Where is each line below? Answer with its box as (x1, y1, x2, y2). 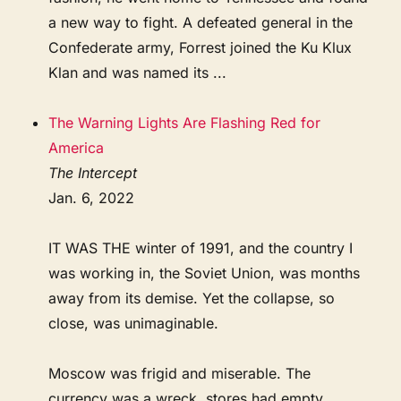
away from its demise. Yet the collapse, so (48, 288, 336, 307)
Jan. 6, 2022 (48, 188, 135, 207)
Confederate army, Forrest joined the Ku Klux (48, 38, 353, 56)
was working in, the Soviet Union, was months (48, 263, 361, 282)
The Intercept (48, 163, 138, 182)
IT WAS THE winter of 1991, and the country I (48, 238, 354, 257)
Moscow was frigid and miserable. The (48, 363, 311, 382)
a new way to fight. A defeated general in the (48, 13, 354, 31)
